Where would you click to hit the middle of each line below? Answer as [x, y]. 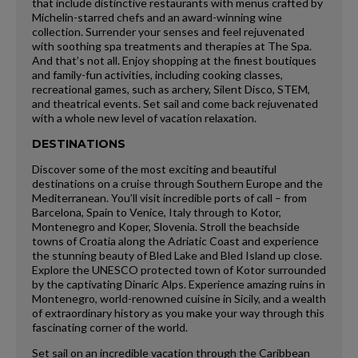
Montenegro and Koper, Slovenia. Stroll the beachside [166, 226]
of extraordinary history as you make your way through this [178, 312]
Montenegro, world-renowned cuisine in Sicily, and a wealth [179, 298]
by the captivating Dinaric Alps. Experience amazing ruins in [179, 284]
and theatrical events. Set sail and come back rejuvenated [175, 103]
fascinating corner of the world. [110, 327]
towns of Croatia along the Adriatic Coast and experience [175, 241]
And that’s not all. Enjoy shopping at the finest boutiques [174, 60]
